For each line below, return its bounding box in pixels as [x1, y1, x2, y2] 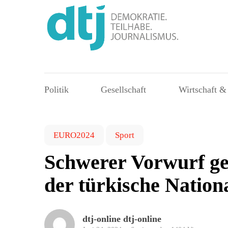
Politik [44, 84, 69, 95]
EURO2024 [53, 130, 95, 140]
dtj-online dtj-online [82, 214, 161, 224]
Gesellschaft [101, 84, 147, 95]
